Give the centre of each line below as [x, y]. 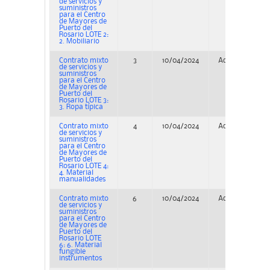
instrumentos [80, 259]
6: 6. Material [80, 245]
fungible [72, 252]
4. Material [76, 173]
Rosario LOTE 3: [83, 101]
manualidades [82, 180]
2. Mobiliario [79, 42]
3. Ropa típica [81, 107]
